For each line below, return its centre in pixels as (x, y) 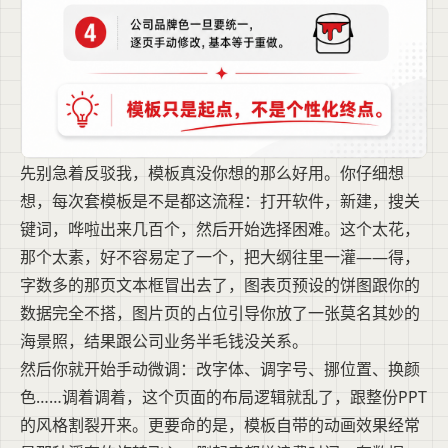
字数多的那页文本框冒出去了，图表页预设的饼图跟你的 (220, 285)
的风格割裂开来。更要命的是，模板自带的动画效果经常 (220, 425)
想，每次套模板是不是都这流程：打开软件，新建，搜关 (220, 201)
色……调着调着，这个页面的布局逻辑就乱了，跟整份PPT (223, 397)
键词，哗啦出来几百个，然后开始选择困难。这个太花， (220, 229)
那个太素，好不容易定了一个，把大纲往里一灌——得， (220, 257)
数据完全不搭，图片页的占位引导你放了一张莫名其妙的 (220, 313)
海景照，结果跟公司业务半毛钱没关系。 (164, 341)
